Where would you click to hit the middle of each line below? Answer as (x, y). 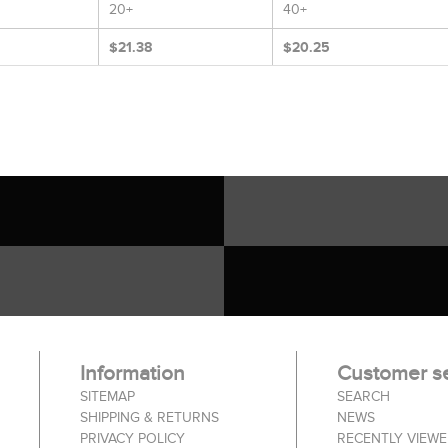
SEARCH (363, 397)
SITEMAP (107, 397)
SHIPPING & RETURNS (149, 418)
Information (132, 374)
